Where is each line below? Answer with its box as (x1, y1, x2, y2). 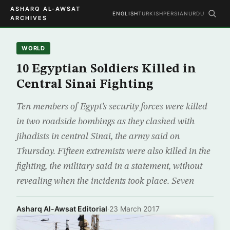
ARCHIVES (10, 14, 47, 22)
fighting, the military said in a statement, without (16, 162, 202, 171)
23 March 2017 (109, 204, 160, 213)
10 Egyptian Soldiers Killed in (16, 63, 196, 75)
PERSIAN (163, 10, 188, 16)
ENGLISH (112, 10, 138, 16)
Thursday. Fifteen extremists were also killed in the (16, 147, 210, 156)
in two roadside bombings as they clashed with (16, 117, 195, 126)
